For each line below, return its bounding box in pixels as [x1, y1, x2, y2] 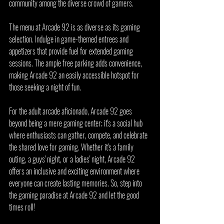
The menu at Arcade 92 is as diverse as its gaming [9, 21, 141, 33]
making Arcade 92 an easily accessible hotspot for [9, 69, 140, 81]
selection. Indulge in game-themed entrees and [9, 33, 130, 45]
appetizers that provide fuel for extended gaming [9, 45, 134, 57]
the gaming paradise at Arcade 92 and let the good [9, 189, 140, 201]
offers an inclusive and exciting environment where [9, 165, 141, 177]
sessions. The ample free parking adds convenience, [9, 57, 143, 69]
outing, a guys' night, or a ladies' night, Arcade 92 [9, 153, 136, 165]
